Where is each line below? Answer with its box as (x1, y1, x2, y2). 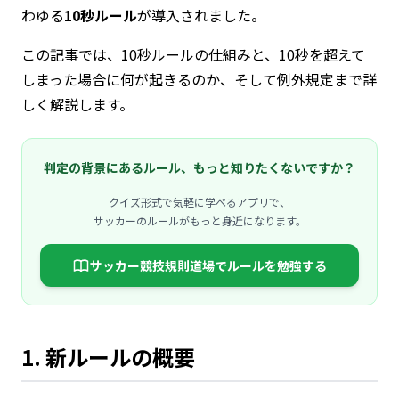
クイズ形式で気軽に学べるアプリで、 (109, 194, 290, 209)
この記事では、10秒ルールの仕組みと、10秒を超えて (21, 44, 365, 65)
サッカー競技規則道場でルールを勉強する (90, 256, 327, 274)
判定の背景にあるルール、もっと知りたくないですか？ (44, 159, 355, 176)
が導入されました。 (137, 4, 265, 26)
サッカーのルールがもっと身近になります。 (93, 213, 306, 228)
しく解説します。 (21, 94, 134, 115)
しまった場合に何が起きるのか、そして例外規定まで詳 (21, 69, 377, 90)
